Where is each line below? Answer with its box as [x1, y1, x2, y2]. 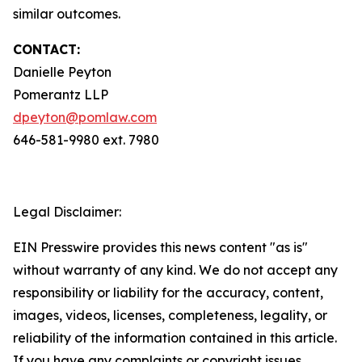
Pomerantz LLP [13, 86, 112, 103]
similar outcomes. [13, 6, 120, 22]
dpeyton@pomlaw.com [13, 109, 157, 125]
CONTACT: [13, 41, 80, 57]
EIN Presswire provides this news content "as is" [13, 239, 308, 255]
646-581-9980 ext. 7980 [13, 132, 162, 148]
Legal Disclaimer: [13, 204, 121, 220]
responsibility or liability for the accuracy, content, [13, 284, 323, 301]
